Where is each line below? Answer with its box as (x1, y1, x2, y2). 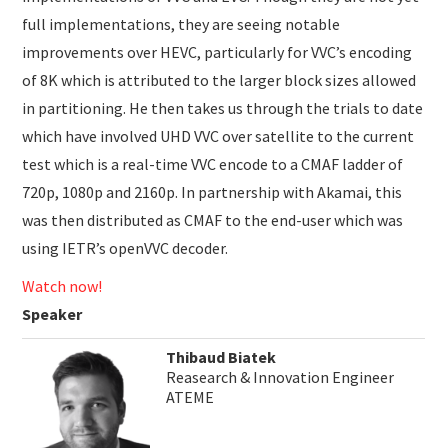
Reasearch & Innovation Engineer (166, 366, 395, 387)
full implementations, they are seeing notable (22, 13, 341, 34)
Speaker (22, 303, 83, 324)
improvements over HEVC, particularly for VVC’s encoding (22, 41, 413, 62)
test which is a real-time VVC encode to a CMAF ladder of (22, 153, 404, 174)
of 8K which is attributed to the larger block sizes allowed (22, 69, 417, 90)
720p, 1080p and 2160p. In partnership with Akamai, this (22, 181, 403, 202)
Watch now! (22, 275, 103, 296)
